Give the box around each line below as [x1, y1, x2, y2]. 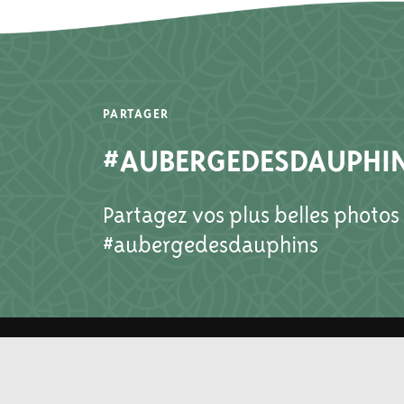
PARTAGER [102, 105, 170, 122]
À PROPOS [102, 359, 169, 376]
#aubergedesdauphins [102, 230, 318, 259]
